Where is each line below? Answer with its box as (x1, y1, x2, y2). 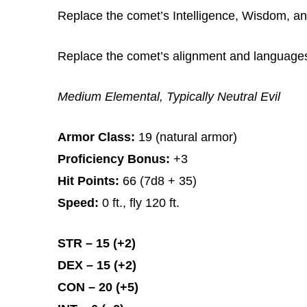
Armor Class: (58, 130, 135, 144)
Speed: (58, 195, 99, 210)
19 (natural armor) (135, 130, 237, 144)
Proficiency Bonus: (58, 151, 170, 166)
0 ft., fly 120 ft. (99, 195, 180, 210)
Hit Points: (58, 173, 119, 188)
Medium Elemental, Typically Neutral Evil (58, 89, 280, 103)
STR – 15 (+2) (58, 236, 136, 250)
